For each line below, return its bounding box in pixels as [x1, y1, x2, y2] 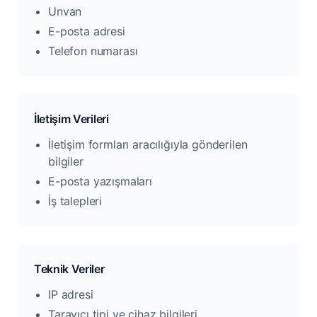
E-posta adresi [48, 24, 125, 38]
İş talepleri [48, 194, 103, 208]
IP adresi [48, 287, 93, 301]
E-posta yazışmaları [48, 174, 152, 188]
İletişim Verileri [34, 112, 109, 126]
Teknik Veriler [34, 262, 105, 276]
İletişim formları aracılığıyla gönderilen [48, 137, 248, 151]
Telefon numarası [48, 44, 138, 58]
